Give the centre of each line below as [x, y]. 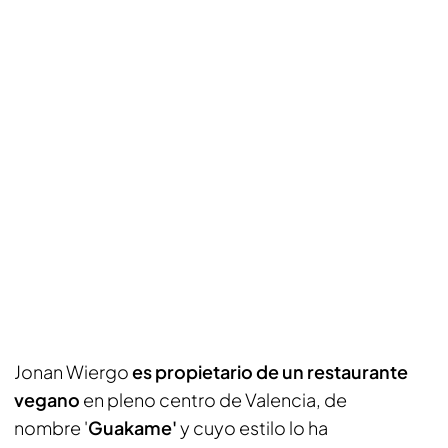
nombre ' [51, 427]
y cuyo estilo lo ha [254, 427]
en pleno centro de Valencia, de [213, 399]
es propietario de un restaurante [270, 371]
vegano [47, 399]
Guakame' [134, 427]
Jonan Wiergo [73, 371]
